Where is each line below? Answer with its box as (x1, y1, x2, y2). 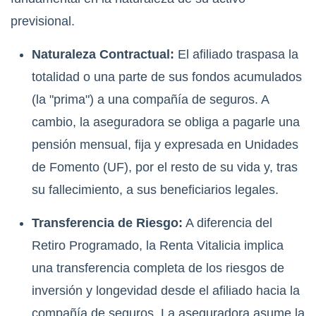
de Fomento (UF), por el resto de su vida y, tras (32, 160, 298, 175)
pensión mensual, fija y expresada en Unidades (32, 138, 298, 152)
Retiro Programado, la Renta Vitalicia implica (32, 238, 284, 253)
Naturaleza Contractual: (32, 47, 174, 62)
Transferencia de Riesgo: (32, 216, 183, 231)
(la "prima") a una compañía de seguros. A (32, 92, 269, 107)
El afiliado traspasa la (174, 47, 298, 62)
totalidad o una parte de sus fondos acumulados (32, 70, 302, 85)
